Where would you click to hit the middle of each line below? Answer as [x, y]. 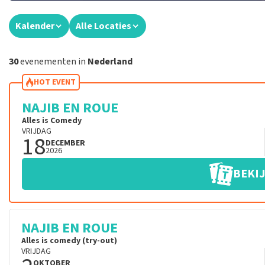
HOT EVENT [55, 82]
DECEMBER [65, 143]
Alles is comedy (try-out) [69, 241]
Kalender [35, 26]
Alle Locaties [104, 26]
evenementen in [53, 62]
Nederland [110, 62]
